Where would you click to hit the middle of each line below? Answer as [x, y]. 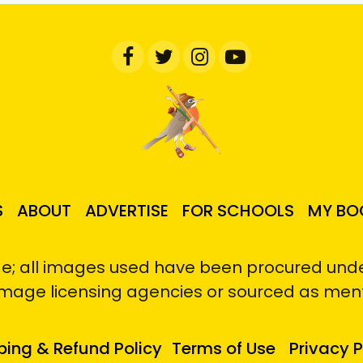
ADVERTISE [127, 211]
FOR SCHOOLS [238, 211]
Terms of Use [223, 349]
